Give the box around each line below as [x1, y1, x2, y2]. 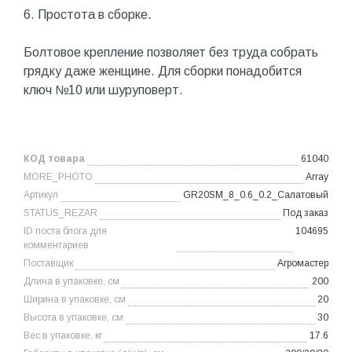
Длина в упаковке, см [24, 275, 119, 287]
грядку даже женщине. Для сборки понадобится [24, 64, 302, 78]
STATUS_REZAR [24, 207, 97, 218]
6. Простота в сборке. [24, 7, 152, 21]
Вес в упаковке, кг [24, 329, 102, 341]
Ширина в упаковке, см [24, 293, 126, 305]
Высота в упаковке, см [24, 311, 123, 323]
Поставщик [24, 257, 73, 269]
